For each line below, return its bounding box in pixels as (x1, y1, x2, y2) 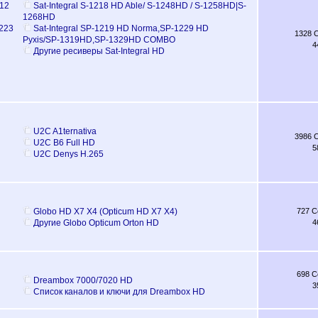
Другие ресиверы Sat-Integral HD (33, 45, 165, 56)
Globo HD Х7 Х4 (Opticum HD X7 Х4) (33, 206, 177, 216)
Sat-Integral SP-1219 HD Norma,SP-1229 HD (33, 23, 209, 33)
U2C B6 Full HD (33, 137, 95, 148)
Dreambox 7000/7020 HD (33, 275, 133, 285)
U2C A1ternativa (33, 126, 97, 136)
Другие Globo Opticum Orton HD (33, 217, 159, 228)
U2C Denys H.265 (33, 148, 104, 159)
